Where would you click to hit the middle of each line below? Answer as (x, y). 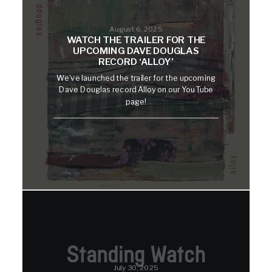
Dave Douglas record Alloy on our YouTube (136, 90)
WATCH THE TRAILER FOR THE (136, 40)
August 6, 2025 (136, 29)
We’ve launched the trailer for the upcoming (136, 78)
